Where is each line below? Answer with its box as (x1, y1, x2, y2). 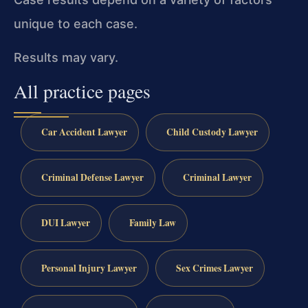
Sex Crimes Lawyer (175, 261, 253, 275)
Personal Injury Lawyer (41, 261, 137, 275)
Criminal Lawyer (182, 170, 252, 185)
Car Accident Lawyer (41, 125, 127, 140)
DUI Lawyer (41, 215, 90, 230)
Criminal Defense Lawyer (41, 170, 144, 185)
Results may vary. (14, 50, 118, 65)
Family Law (129, 215, 176, 230)
